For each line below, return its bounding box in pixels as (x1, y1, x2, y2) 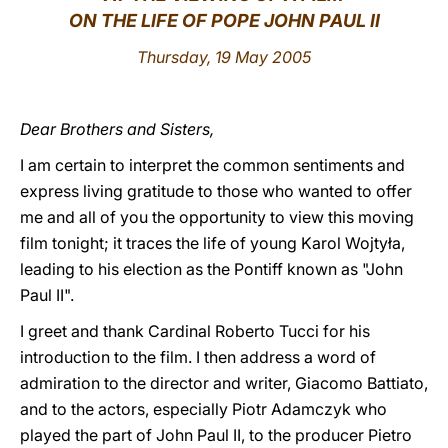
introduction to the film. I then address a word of (20, 347, 376, 367)
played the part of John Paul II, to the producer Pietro (20, 425, 412, 445)
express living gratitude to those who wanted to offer (20, 181, 412, 201)
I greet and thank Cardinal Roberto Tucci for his (20, 321, 370, 341)
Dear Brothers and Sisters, (20, 119, 214, 139)
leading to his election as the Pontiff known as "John (20, 259, 403, 279)
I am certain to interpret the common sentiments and (20, 155, 405, 175)
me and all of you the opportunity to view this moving (20, 207, 414, 227)
